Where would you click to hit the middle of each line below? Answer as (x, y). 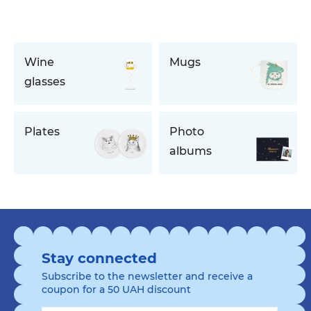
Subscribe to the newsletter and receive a (147, 276)
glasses (45, 81)
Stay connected (99, 258)
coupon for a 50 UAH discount (116, 289)
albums (191, 151)
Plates (42, 131)
